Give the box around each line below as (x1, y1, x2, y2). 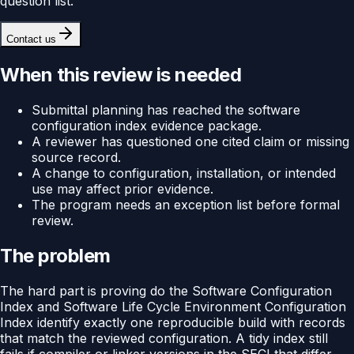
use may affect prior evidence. (32, 180, 213, 197)
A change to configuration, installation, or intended (32, 164, 336, 181)
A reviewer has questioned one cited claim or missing (32, 133, 349, 149)
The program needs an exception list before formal (32, 196, 340, 213)
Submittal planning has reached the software (32, 101, 300, 118)
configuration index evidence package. (32, 117, 262, 134)
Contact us (6, 32, 56, 45)
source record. (32, 149, 121, 165)
